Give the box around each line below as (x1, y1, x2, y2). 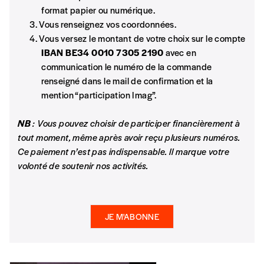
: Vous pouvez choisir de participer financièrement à (30, 116, 240, 129)
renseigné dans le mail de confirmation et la (41, 74, 213, 87)
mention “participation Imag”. (41, 88, 157, 101)
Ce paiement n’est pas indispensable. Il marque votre (18, 144, 229, 157)
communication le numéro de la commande (41, 60, 212, 72)
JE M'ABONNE (104, 210, 160, 222)
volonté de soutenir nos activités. (18, 159, 148, 171)
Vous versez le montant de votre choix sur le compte (39, 31, 246, 44)
